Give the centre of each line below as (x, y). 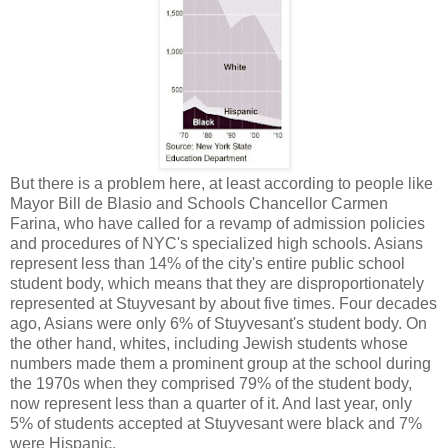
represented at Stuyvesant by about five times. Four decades (223, 304)
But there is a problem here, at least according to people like (221, 184)
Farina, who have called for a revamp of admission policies (217, 224)
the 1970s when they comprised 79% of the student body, (211, 384)
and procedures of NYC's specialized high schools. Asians (216, 244)
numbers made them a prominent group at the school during (220, 364)
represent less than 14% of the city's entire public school (207, 264)
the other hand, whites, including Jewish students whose (209, 344)
